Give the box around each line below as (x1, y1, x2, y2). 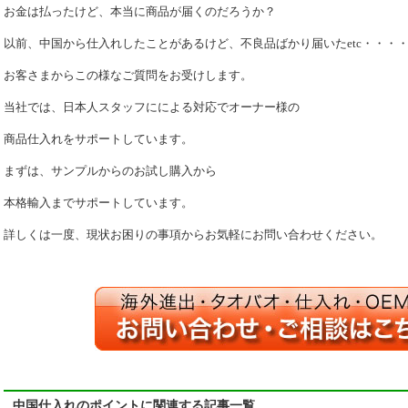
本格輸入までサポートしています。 (4, 196, 193, 209)
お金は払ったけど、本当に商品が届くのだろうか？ (4, 5, 276, 18)
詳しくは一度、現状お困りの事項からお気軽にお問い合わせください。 (4, 228, 382, 241)
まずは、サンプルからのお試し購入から (4, 164, 217, 178)
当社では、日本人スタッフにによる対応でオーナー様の (4, 100, 300, 114)
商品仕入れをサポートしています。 (4, 132, 193, 146)
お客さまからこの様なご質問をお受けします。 (4, 68, 252, 82)
